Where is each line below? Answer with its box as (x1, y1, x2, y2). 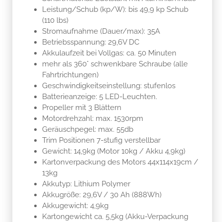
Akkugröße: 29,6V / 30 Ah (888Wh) (42, 190, 162, 199)
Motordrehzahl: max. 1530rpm (42, 113, 143, 123)
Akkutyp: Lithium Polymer (42, 179, 130, 188)
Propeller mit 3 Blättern (42, 103, 121, 112)
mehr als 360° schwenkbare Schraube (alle (42, 59, 188, 68)
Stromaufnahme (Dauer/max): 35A (42, 26, 160, 36)
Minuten (148, 48, 176, 57)
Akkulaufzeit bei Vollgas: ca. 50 (42, 48, 146, 57)
